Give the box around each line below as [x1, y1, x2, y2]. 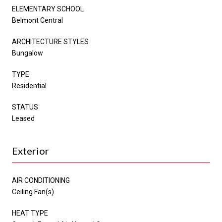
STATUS [12, 103, 38, 111]
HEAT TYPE [12, 209, 48, 217]
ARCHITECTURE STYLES [12, 37, 89, 46]
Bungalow [12, 49, 43, 57]
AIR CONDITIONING [12, 176, 70, 184]
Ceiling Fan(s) [12, 187, 54, 196]
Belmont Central [12, 16, 63, 24]
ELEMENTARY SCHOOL [12, 4, 84, 13]
